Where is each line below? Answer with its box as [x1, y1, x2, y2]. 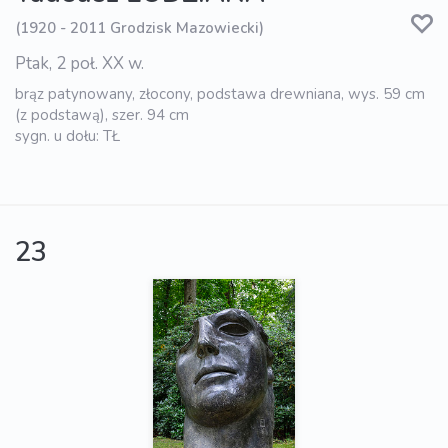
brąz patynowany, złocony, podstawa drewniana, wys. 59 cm [15, 83, 425, 104]
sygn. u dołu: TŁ [15, 125, 120, 146]
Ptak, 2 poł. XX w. [15, 51, 144, 75]
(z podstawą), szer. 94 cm [15, 104, 189, 125]
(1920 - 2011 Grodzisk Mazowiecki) [15, 18, 264, 39]
